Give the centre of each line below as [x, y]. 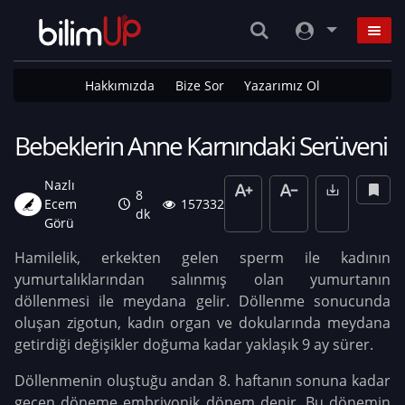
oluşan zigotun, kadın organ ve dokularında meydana [202, 323]
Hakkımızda [120, 85]
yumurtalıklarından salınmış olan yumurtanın [202, 279]
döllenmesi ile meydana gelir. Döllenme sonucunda [202, 301]
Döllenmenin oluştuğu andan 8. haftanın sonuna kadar [202, 381]
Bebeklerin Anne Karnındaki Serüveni [201, 146]
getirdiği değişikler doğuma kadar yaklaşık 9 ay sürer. [194, 344]
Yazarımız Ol [282, 85]
